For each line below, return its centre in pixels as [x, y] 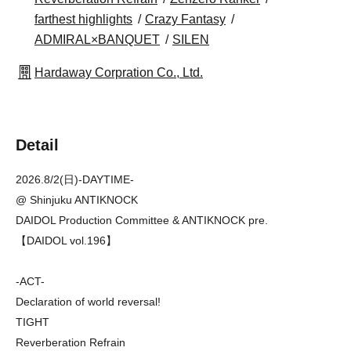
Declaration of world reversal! [88, 302]
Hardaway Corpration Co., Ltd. [119, 73]
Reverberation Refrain [71, 343]
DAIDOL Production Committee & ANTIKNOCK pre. [142, 221]
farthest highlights [83, 20]
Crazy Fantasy [185, 20]
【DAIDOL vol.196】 [66, 241]
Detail [37, 145]
